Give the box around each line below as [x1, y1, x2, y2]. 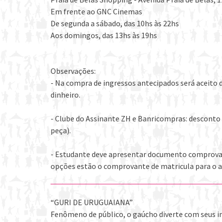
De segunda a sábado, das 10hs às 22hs [51, 18, 179, 29]
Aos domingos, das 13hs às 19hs [51, 30, 157, 41]
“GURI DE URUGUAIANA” [51, 197, 133, 208]
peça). [51, 125, 71, 136]
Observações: [51, 66, 96, 76]
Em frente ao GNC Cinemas [51, 6, 142, 17]
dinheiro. [51, 90, 80, 100]
